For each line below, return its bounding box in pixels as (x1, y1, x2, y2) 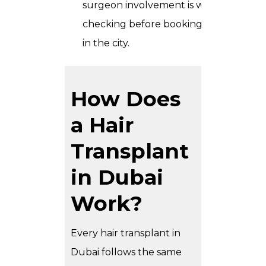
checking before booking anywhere (83, 18, 253, 30)
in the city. (83, 37, 129, 49)
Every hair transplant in (71, 227, 180, 239)
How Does (71, 86, 180, 112)
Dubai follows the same (71, 246, 182, 258)
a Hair (71, 112, 134, 138)
